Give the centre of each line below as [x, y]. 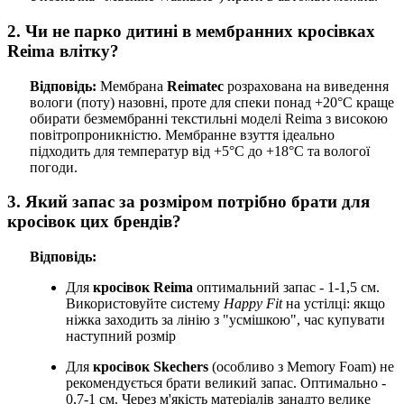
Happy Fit [253, 303]
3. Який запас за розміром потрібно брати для [188, 202]
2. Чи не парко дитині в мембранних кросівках [191, 31]
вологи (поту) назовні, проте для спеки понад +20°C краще [212, 102]
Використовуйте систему [145, 303]
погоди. [54, 167]
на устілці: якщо [334, 303]
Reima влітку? [63, 50]
